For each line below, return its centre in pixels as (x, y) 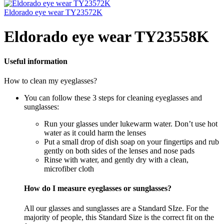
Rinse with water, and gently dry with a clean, (116, 160)
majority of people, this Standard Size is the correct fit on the (119, 217)
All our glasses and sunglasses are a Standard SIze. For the (116, 208)
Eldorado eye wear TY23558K (106, 37)
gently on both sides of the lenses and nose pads (119, 151)
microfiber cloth (69, 169)
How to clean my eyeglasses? (50, 81)
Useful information (36, 61)
